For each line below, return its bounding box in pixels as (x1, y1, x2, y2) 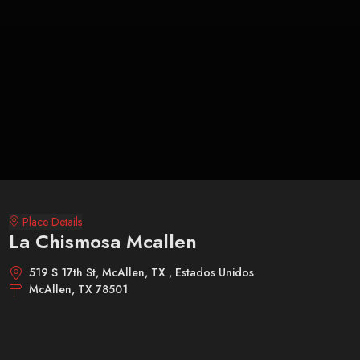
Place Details (22, 213, 82, 230)
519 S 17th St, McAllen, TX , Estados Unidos (28, 264, 254, 280)
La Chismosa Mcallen (8, 227, 197, 256)
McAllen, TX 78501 (28, 280, 128, 297)
